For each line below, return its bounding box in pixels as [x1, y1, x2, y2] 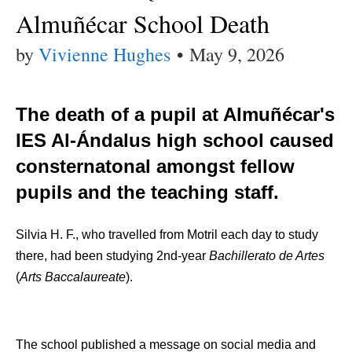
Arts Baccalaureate [20, 269, 126, 284]
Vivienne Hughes [38, 42, 170, 67]
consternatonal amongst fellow [16, 155, 295, 177]
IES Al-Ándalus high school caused [16, 129, 334, 151]
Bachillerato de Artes [209, 248, 324, 262]
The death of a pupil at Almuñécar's [16, 103, 335, 125]
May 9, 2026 [189, 42, 284, 67]
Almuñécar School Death [16, 6, 269, 40]
